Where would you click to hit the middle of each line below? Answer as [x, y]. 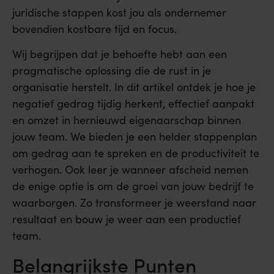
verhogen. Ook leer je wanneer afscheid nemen [130, 170]
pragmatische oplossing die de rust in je [112, 71]
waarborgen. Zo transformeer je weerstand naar [134, 203]
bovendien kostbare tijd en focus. [94, 29]
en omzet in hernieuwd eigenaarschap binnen [127, 120]
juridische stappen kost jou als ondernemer [119, 12]
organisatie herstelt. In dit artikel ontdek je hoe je [134, 87]
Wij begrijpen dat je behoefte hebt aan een [120, 54]
